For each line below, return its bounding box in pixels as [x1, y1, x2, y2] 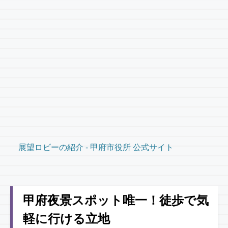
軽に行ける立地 [23, 212, 110, 226]
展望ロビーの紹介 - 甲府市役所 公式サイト [18, 143, 174, 152]
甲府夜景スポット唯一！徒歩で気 [23, 193, 209, 208]
